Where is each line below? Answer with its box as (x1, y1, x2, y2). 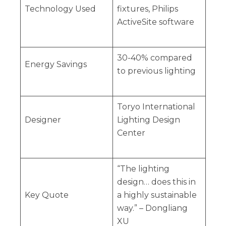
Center (117, 128, 145, 138)
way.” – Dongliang (117, 203, 188, 213)
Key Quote (24, 190, 69, 200)
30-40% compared (117, 53, 192, 63)
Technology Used (24, 4, 96, 14)
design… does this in (117, 177, 196, 187)
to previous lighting (117, 66, 196, 76)
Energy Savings (24, 60, 87, 70)
